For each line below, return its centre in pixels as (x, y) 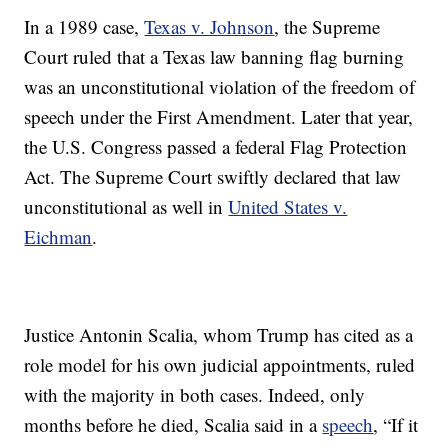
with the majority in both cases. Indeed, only (195, 395)
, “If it (396, 425)
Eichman (58, 237)
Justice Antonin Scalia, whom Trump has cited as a (219, 335)
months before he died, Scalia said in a (173, 425)
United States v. (288, 207)
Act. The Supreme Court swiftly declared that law (213, 177)
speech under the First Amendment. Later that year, (219, 117)
